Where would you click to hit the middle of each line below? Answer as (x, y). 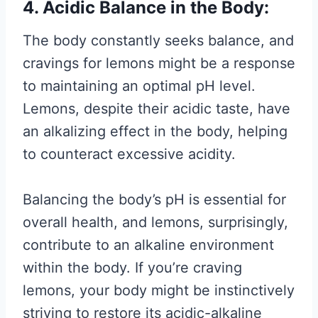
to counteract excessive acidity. (129, 154)
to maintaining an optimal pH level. (139, 86)
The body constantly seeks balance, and (158, 40)
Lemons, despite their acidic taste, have (157, 109)
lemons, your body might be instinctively (159, 290)
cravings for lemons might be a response (159, 63)
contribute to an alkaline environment (148, 245)
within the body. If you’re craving (132, 268)
